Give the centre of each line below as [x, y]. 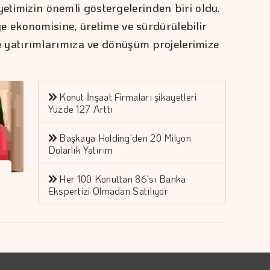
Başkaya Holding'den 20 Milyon [125, 137]
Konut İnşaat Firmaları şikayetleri [128, 96]
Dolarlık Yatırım [80, 149]
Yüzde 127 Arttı [80, 108]
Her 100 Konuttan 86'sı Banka [123, 178]
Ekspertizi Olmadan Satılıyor [108, 190]
